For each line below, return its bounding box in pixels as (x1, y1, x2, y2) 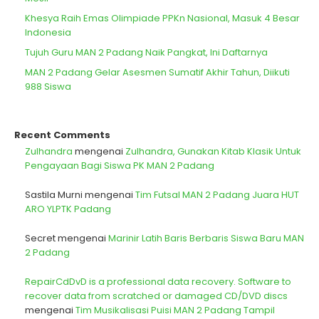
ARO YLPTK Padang (25, 202, 111, 216)
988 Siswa (25, 80, 71, 94)
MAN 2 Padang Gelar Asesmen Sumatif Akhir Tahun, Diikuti (25, 66, 290, 80)
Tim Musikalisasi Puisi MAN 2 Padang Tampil (75, 303, 275, 318)
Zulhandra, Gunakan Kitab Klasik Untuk (125, 145, 301, 159)
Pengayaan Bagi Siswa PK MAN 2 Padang (25, 159, 214, 173)
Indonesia (25, 26, 71, 40)
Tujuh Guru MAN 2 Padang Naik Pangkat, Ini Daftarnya (25, 46, 268, 60)
